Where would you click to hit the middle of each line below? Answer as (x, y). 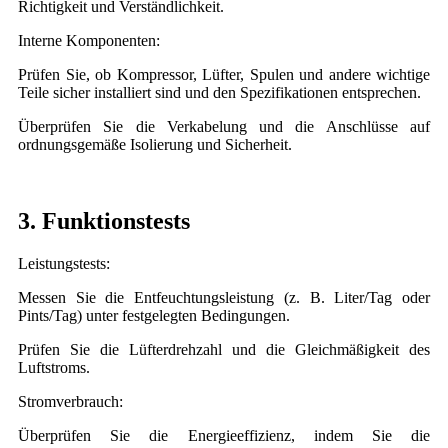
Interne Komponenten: (89, 41)
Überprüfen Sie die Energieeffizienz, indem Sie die (224, 436)
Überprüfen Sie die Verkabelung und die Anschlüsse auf (224, 127)
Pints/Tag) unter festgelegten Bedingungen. (154, 316)
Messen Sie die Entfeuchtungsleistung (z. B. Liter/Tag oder (224, 298)
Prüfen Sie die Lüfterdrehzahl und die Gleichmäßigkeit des (224, 350)
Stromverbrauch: (70, 402)
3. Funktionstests (104, 221)
